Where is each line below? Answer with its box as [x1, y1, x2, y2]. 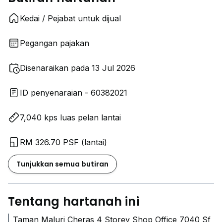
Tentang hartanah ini [8, 193, 139, 210]
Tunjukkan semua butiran [16, 159, 109, 169]
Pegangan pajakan [20, 38, 89, 48]
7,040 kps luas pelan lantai [20, 112, 121, 122]
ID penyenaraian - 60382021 [20, 88, 127, 98]
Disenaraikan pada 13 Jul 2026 [20, 63, 135, 73]
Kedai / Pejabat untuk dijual [20, 13, 121, 23]
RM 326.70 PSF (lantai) [20, 137, 107, 147]
